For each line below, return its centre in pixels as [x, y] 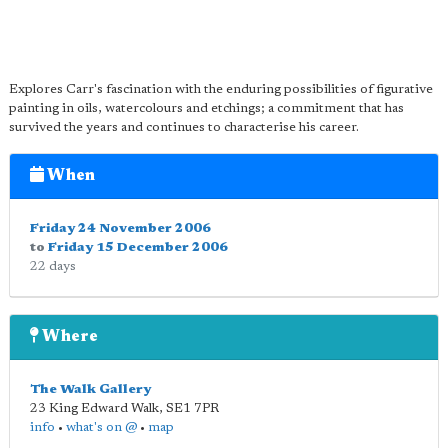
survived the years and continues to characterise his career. [184, 127]
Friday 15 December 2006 [138, 247]
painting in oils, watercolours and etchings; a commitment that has [206, 108]
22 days [53, 266]
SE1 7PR [192, 408]
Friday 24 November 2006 [120, 228]
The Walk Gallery [90, 389]
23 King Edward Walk [94, 408]
